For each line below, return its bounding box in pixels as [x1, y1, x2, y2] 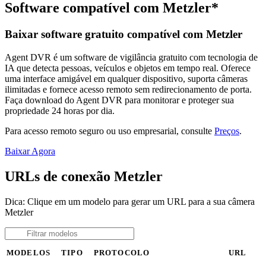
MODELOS [7, 248, 50, 257]
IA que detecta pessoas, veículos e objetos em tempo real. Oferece [5, 62, 251, 73]
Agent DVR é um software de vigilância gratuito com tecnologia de [5, 52, 258, 62]
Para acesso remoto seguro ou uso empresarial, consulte [5, 125, 214, 136]
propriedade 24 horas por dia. [5, 105, 115, 116]
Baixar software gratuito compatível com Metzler [5, 28, 242, 41]
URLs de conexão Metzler [5, 168, 163, 184]
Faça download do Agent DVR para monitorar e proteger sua [5, 94, 234, 105]
